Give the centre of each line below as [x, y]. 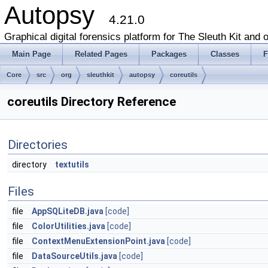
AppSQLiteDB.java [68, 211]
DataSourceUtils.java [74, 256]
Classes [225, 54]
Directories [38, 145]
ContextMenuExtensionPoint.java [98, 241]
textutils [72, 165]
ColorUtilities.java [68, 226]
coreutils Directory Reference [92, 102]
